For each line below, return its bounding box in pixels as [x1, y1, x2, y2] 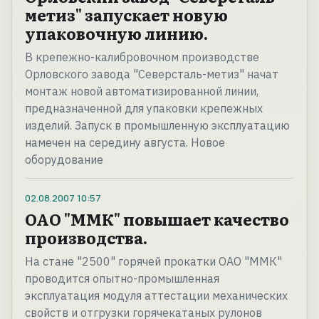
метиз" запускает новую [25, 3, 228, 27]
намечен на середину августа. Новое [25, 135, 225, 150]
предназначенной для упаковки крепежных [25, 101, 263, 116]
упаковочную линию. [25, 21, 208, 46]
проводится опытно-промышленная [25, 271, 219, 286]
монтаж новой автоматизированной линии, [25, 84, 258, 99]
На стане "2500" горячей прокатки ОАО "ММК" [25, 254, 282, 269]
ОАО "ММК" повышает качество [25, 207, 289, 231]
